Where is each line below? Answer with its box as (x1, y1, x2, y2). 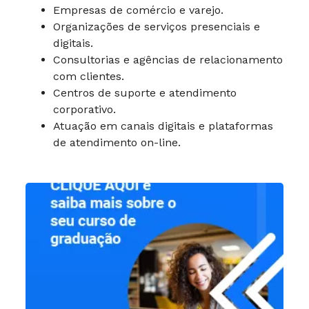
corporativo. (53, 103, 116, 116)
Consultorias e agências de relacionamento (53, 53, 283, 66)
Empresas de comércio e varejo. (53, 3, 223, 17)
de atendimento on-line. (53, 136, 181, 149)
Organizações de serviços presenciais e (53, 20, 260, 33)
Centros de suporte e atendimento (53, 86, 237, 99)
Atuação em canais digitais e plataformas (53, 119, 273, 132)
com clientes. (53, 70, 124, 83)
